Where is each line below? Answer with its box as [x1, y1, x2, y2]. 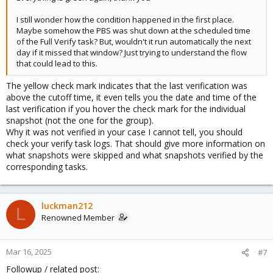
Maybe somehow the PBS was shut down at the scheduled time [16, 24, 250, 36]
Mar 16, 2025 [6, 246, 52, 257]
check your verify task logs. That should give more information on [6, 137, 265, 149]
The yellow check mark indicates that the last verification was [6, 79, 247, 91]
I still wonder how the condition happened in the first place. [16, 13, 234, 25]
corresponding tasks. [6, 160, 88, 172]
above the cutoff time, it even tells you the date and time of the [6, 91, 257, 103]
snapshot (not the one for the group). [6, 114, 154, 126]
